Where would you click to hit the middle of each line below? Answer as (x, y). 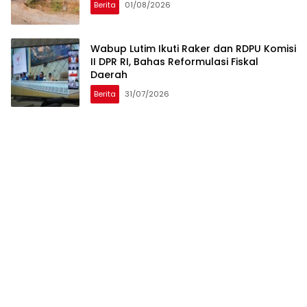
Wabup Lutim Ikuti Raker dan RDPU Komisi (193, 48)
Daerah (109, 74)
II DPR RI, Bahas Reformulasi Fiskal (174, 61)
